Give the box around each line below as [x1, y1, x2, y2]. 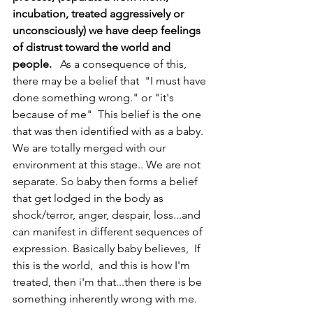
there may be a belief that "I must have [13, 73, 209, 87]
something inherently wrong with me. [13, 291, 200, 305]
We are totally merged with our [13, 140, 168, 154]
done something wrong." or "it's [13, 90, 177, 104]
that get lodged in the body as [13, 191, 166, 205]
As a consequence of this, [54, 57, 189, 71]
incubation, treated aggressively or [13, 6, 187, 20]
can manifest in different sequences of [13, 224, 205, 238]
